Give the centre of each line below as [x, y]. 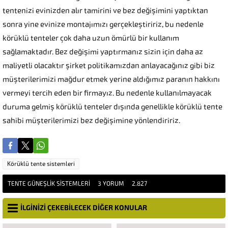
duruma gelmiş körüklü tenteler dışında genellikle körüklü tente [112, 107]
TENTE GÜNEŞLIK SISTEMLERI [49, 183]
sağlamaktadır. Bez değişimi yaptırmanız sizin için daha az [103, 52]
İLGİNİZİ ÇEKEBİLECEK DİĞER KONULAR [84, 208]
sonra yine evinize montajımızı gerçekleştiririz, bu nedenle [103, 24]
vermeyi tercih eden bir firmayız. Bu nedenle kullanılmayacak [107, 93]
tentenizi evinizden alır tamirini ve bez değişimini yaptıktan [105, 10]
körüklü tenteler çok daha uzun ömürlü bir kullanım [91, 38]
